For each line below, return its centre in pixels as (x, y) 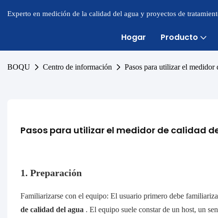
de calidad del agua (53, 210)
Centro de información (77, 67)
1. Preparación (51, 173)
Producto (179, 37)
